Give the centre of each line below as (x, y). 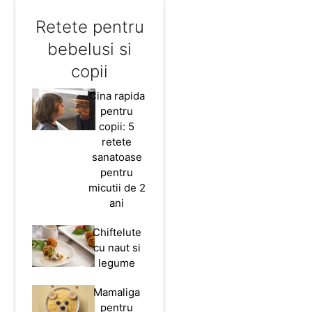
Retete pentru (89, 27)
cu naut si (117, 248)
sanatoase (117, 157)
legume (117, 263)
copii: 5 (117, 127)
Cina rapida (117, 96)
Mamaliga (117, 292)
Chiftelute (117, 233)
